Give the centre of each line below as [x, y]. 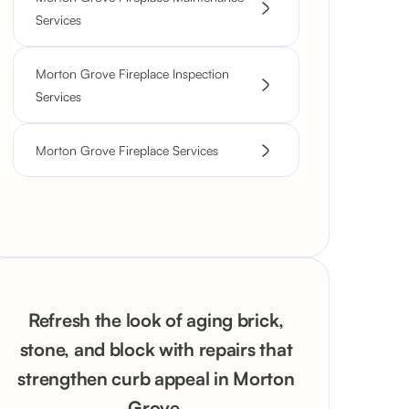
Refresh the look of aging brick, [156, 320]
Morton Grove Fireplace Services [127, 150]
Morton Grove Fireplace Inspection [132, 73]
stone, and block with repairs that [156, 349]
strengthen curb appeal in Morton [156, 378]
